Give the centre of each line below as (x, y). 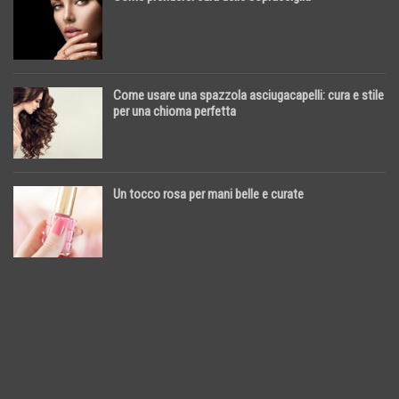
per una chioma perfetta (175, 111)
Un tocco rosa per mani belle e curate (208, 194)
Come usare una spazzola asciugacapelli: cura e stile (248, 95)
